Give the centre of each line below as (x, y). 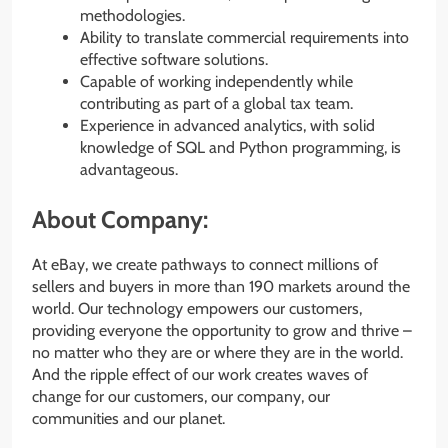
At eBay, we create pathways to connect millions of (205, 265)
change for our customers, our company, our (181, 397)
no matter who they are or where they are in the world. (217, 353)
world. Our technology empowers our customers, (197, 309)
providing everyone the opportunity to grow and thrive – (222, 331)
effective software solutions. (174, 60)
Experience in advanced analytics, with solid (227, 126)
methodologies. (132, 16)
